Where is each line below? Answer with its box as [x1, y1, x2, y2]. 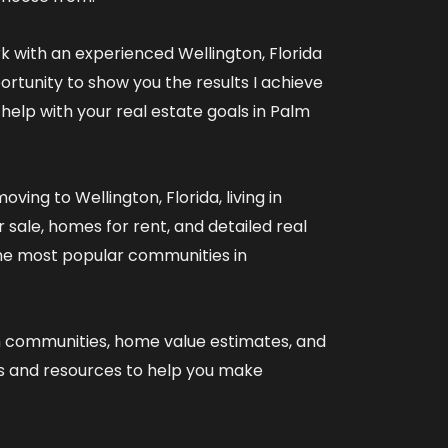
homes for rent [48, 214, 167, 238]
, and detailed [167, 214, 276, 238]
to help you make [122, 358, 263, 382]
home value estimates [114, 329, 289, 353]
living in [226, 185, 282, 209]
